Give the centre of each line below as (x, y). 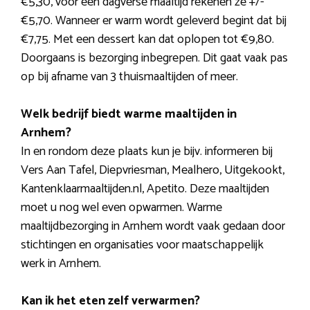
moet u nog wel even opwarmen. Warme (121, 208)
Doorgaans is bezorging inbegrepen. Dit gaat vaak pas (154, 58)
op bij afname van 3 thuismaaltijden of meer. (129, 77)
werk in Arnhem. (61, 264)
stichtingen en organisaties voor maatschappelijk (142, 245)
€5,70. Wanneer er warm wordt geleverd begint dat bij (154, 21)
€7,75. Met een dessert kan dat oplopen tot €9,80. (147, 40)
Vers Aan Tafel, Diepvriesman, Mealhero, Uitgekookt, (153, 171)
